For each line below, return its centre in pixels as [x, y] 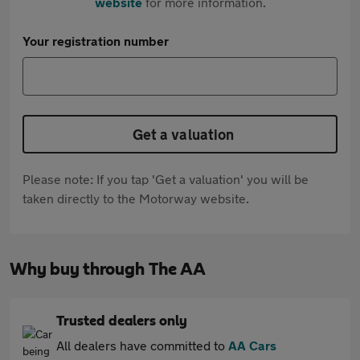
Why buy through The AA [108, 269]
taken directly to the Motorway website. [136, 198]
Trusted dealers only [122, 321]
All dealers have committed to [142, 345]
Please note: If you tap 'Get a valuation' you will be [166, 179]
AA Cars [252, 345]
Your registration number [96, 41]
